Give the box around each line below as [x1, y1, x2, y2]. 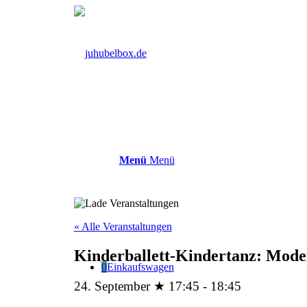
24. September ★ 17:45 [73, 278, 199, 293]
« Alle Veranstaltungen [73, 221, 172, 232]
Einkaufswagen [106, 261, 174, 273]
